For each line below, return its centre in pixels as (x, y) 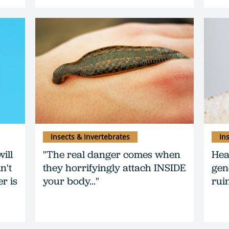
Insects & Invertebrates (90, 136)
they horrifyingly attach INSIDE (114, 167)
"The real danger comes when (112, 154)
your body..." (71, 181)
